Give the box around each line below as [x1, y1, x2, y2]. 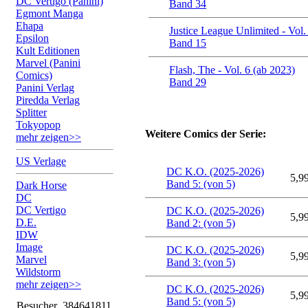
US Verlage [16, 155, 66, 167]
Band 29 [169, 76, 206, 88]
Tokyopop [16, 119, 60, 131]
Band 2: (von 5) [166, 217, 235, 229]
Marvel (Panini [16, 57, 80, 69]
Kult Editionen [16, 45, 80, 56]
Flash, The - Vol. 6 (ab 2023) [169, 64, 295, 76]
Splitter [16, 107, 47, 118]
